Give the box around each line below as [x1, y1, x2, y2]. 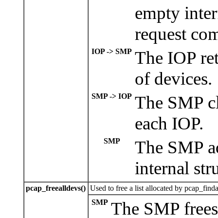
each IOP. [135, 113, 203, 134]
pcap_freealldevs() [26, 184, 86, 193]
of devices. [135, 69, 212, 89]
